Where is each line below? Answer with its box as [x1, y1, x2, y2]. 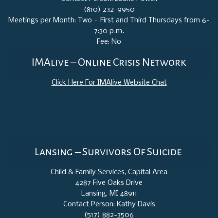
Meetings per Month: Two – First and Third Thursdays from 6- [8, 17, 210, 25]
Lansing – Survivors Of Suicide [35, 145, 183, 158]
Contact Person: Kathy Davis [63, 200, 155, 208]
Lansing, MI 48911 [81, 189, 137, 198]
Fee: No [97, 38, 121, 46]
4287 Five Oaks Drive [75, 179, 143, 187]
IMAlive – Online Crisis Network [32, 56, 186, 69]
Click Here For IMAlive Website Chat [51, 79, 167, 87]
